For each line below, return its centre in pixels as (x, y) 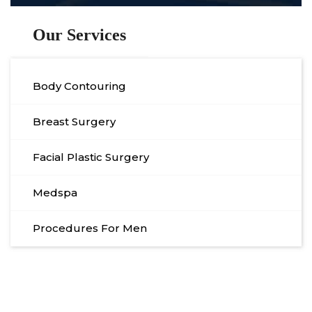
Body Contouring (79, 86)
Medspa (55, 193)
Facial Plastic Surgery (91, 157)
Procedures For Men (90, 228)
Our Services (79, 35)
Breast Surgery (74, 122)
